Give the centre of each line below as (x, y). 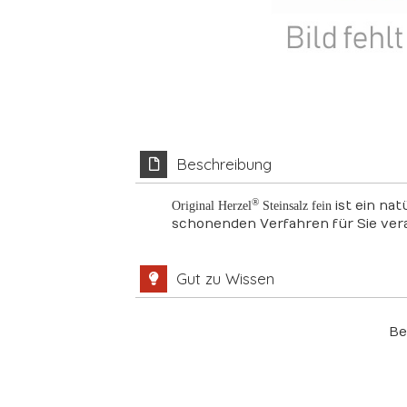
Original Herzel (212, 206)
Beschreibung (224, 164)
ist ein (356, 206)
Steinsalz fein (296, 206)
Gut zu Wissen (226, 278)
